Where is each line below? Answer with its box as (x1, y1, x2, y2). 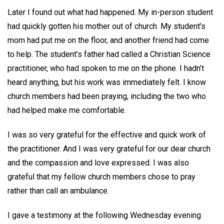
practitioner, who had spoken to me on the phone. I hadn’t (7, 63, 204, 73)
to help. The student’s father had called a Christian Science (7, 49, 210, 59)
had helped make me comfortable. (7, 105, 128, 115)
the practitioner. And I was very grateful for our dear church (7, 144, 210, 154)
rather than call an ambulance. (7, 186, 111, 196)
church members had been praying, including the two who (7, 91, 206, 101)
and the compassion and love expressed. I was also (7, 158, 189, 168)
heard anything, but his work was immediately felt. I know (7, 77, 206, 87)
